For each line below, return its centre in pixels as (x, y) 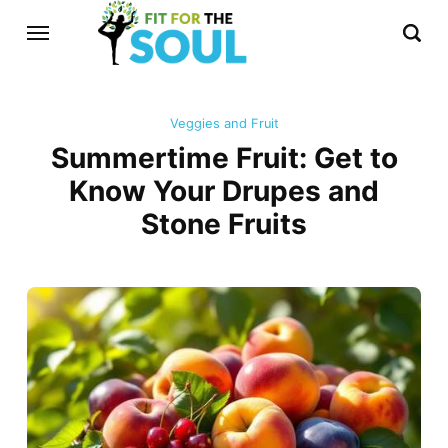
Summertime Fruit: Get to (224, 158)
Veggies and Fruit (224, 124)
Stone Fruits (224, 224)
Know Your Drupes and (224, 191)
